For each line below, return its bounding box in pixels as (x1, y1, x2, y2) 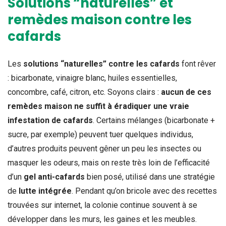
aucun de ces (161, 87, 211, 97)
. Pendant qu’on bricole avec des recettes (72, 186, 217, 196)
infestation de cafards (8, 115, 93, 125)
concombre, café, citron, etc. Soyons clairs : (8, 87, 161, 97)
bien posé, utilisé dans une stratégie (85, 172, 215, 182)
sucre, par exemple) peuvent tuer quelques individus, (8, 129, 193, 139)
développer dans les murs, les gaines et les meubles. (8, 214, 197, 224)
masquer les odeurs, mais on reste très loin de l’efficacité (8, 157, 210, 167)
